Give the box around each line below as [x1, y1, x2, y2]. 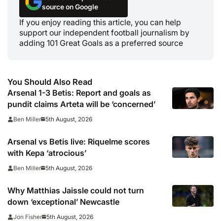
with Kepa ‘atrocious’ [7, 148, 86, 158]
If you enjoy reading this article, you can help [19, 17, 181, 28]
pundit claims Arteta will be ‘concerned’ [7, 99, 155, 110]
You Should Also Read [7, 77, 92, 87]
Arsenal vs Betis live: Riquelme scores [7, 137, 150, 147]
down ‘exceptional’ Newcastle [7, 197, 119, 207]
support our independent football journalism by [19, 28, 189, 38]
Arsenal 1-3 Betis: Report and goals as [7, 88, 151, 98]
